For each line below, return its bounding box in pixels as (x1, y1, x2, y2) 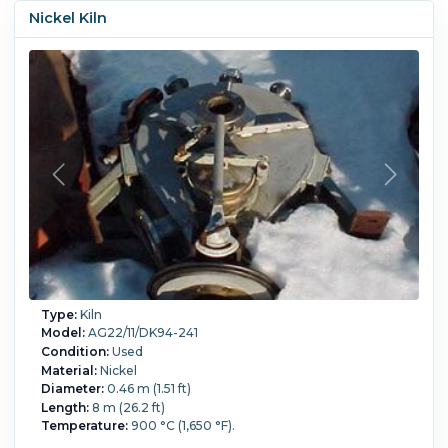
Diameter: (40, 381, 104, 397)
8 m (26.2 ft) (88, 399, 165, 415)
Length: (40, 399, 89, 415)
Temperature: (40, 418, 128, 434)
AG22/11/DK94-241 (84, 325, 198, 341)
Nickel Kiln (28, 9, 107, 28)
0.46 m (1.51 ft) (103, 381, 191, 397)
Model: (40, 325, 85, 341)
